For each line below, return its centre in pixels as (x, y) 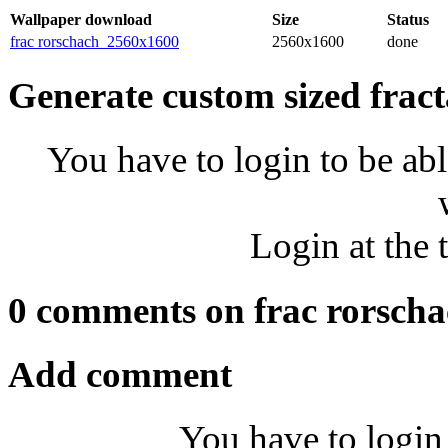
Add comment (120, 374)
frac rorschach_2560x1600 (94, 41)
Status (408, 19)
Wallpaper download (81, 19)
